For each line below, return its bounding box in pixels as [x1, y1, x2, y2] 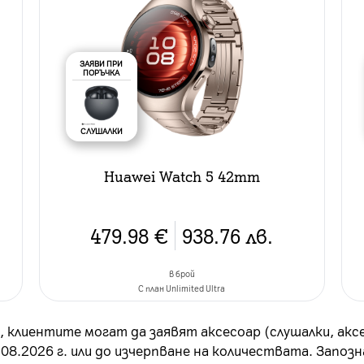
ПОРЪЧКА [83, 67, 120, 77]
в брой [168, 268, 195, 279]
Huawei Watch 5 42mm [103, 166, 260, 185]
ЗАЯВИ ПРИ [80, 58, 123, 68]
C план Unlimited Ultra [138, 283, 226, 293]
